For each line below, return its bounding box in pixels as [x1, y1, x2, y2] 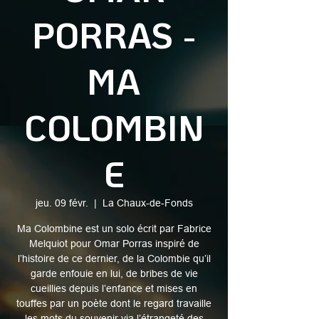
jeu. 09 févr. [35, 197, 88, 209]
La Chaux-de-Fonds [102, 197, 193, 209]
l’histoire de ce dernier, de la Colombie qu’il [17, 253, 211, 264]
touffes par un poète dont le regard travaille [16, 298, 211, 309]
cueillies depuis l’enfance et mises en [31, 283, 197, 294]
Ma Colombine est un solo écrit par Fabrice [16, 223, 211, 234]
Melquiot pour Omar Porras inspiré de [28, 238, 199, 249]
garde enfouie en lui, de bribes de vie [30, 268, 198, 279]
